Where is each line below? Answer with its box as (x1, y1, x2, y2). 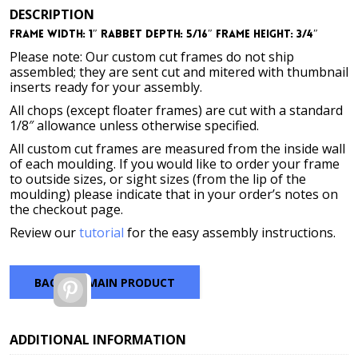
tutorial (79, 224, 124, 241)
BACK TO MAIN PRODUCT (34, 274, 175, 290)
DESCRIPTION (10, 6, 94, 23)
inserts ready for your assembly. (10, 78, 202, 96)
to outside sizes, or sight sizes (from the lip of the (10, 170, 306, 188)
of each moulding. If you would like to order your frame (10, 155, 340, 173)
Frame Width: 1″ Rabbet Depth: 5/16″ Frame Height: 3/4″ (10, 29, 318, 41)
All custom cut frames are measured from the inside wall (10, 140, 345, 157)
